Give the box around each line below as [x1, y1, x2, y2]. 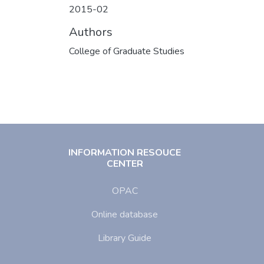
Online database [91, 208, 159, 221]
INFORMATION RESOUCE [68, 146, 181, 159]
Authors [69, 24, 113, 40]
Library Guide [98, 232, 152, 245]
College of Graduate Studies [69, 44, 184, 58]
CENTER [106, 157, 143, 170]
